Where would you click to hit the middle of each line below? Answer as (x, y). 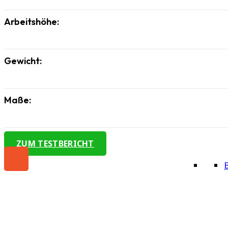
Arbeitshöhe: (32, 21)
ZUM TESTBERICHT (55, 143)
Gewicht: (23, 61)
